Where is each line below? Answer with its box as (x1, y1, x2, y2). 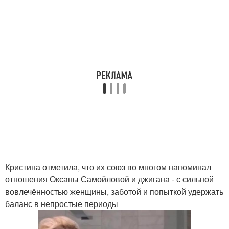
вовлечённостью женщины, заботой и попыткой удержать (5, 186, 223, 197)
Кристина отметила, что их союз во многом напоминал (5, 161, 211, 173)
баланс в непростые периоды (5, 198, 118, 210)
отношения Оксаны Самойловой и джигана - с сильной (5, 173, 214, 185)
